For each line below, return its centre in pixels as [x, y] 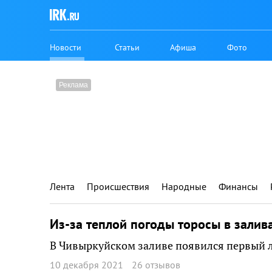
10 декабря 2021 [87, 264]
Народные [184, 186]
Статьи [127, 47]
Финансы [238, 186]
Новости [66, 47]
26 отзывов [156, 264]
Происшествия [118, 186]
